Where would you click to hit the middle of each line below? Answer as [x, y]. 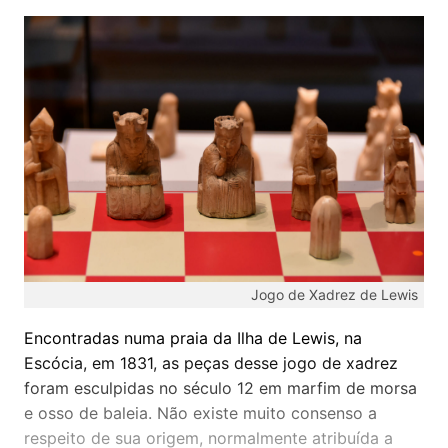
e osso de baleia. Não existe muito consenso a [200, 412]
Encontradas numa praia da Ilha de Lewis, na [193, 337]
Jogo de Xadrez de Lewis [334, 294]
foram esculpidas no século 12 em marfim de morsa [220, 387]
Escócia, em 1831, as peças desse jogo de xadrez [211, 362]
